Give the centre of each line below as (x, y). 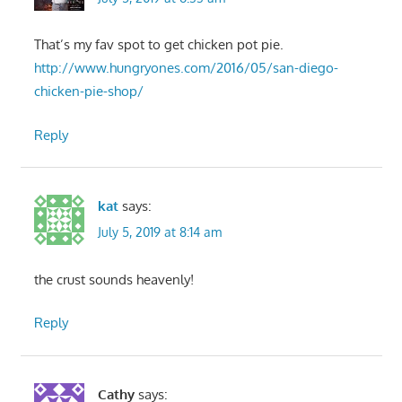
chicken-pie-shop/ (88, 92)
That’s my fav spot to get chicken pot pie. (158, 45)
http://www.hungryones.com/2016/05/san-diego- (186, 68)
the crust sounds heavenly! (114, 279)
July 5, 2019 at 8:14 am (159, 232)
